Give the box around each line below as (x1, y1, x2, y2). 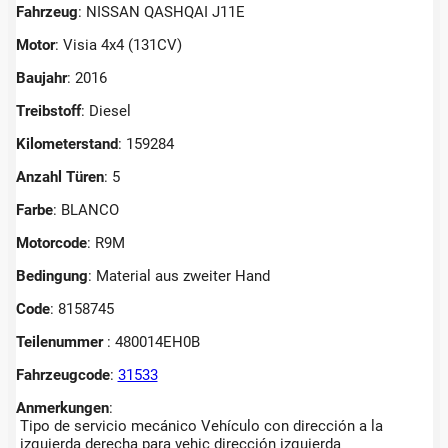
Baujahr (15, 68, 67, 87)
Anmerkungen (15, 398, 109, 417)
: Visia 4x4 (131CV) (54, 35, 182, 54)
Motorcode (15, 233, 87, 252)
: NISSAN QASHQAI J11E (77, 2, 245, 21)
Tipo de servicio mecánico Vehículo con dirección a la (19, 416, 383, 435)
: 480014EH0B (106, 332, 200, 351)
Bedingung (15, 266, 88, 285)
